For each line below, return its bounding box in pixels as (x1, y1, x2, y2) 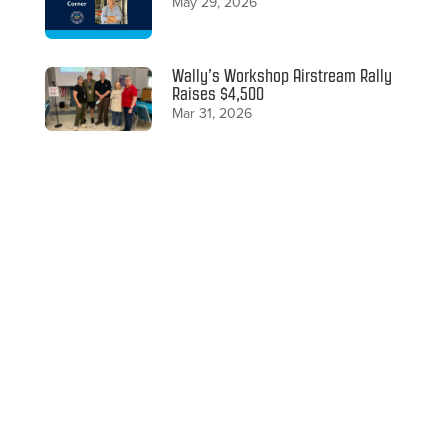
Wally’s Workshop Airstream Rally (172, 65, 393, 86)
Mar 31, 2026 (172, 102, 253, 124)
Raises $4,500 (172, 83, 265, 104)
